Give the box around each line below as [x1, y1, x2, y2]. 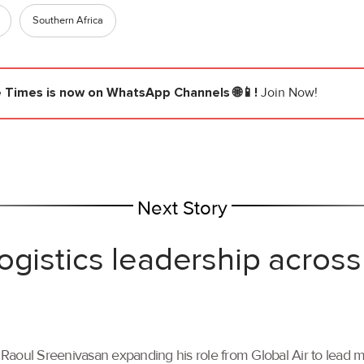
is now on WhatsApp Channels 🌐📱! [43, 84, 261, 102]
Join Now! [261, 84, 318, 102]
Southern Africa [32, 14, 103, 28]
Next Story [136, 197, 227, 221]
